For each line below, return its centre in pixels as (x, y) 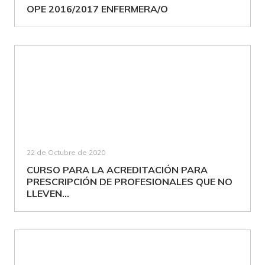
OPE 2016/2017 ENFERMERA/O (97, 9)
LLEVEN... (48, 193)
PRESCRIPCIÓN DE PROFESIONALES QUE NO (130, 182)
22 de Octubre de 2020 (66, 152)
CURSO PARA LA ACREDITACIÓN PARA (117, 170)
